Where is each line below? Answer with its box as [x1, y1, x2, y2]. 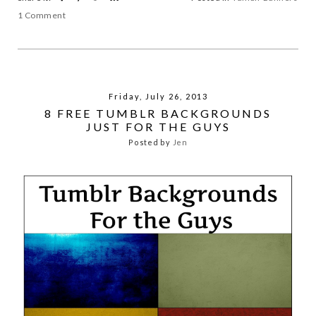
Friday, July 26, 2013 [108, 91, 208, 101]
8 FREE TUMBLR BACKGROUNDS [44, 106, 272, 120]
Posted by [128, 138, 173, 147]
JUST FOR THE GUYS [85, 119, 231, 133]
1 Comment [18, 9, 66, 20]
